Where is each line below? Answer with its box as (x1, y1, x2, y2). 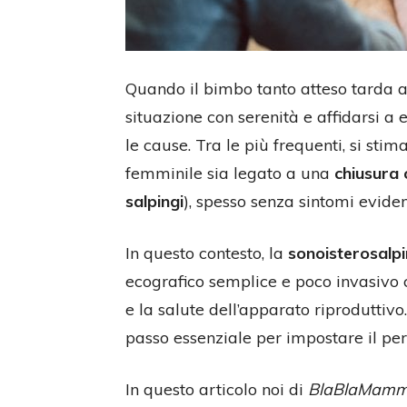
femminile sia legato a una (125, 163, 334, 184)
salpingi (125, 191, 184, 212)
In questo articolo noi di (125, 379, 308, 400)
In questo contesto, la (125, 243, 288, 263)
